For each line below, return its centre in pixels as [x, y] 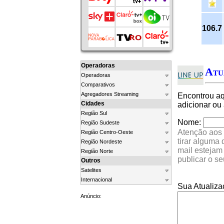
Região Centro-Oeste [107, 132]
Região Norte [97, 151]
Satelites [91, 170]
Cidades [93, 103]
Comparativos [98, 84]
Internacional [96, 179]
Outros [91, 160]
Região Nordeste [101, 141]
